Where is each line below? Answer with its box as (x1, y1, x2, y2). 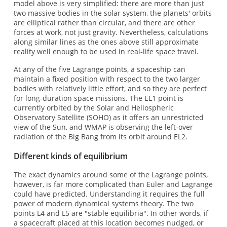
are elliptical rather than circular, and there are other (13, 17, 195, 27)
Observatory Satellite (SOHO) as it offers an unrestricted (13, 112, 204, 123)
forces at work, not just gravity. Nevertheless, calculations (13, 27, 208, 37)
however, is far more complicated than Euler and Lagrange (13, 179, 213, 189)
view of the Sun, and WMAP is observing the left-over (13, 122, 193, 132)
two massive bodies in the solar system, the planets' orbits (13, 8, 212, 18)
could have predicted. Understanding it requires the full (13, 188, 205, 199)
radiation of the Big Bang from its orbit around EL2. (13, 132, 187, 142)
